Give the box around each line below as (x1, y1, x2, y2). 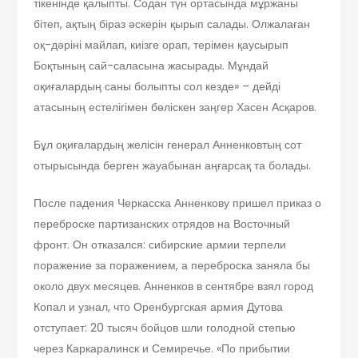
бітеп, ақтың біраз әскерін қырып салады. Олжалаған (34, 15, 311, 32)
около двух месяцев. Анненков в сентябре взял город (34, 277, 314, 294)
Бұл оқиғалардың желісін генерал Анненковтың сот (34, 136, 302, 153)
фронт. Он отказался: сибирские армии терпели (34, 236, 287, 253)
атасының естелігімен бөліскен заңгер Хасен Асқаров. (34, 98, 317, 115)
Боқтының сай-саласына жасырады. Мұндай (34, 57, 269, 74)
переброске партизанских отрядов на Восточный (34, 215, 291, 232)
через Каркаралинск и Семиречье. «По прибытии (34, 340, 291, 356)
